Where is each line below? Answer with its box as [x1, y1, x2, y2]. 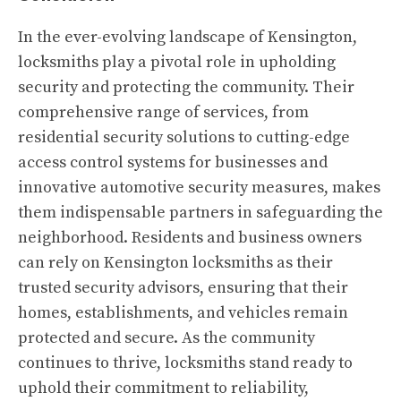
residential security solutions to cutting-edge [18, 127, 350, 148]
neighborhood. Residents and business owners [18, 227, 362, 248]
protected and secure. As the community [18, 328, 315, 348]
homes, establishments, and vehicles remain [18, 303, 348, 323]
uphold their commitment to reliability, [18, 378, 309, 398]
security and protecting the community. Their [18, 77, 354, 98]
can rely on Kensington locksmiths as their [18, 252, 333, 273]
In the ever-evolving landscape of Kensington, [18, 27, 357, 47]
